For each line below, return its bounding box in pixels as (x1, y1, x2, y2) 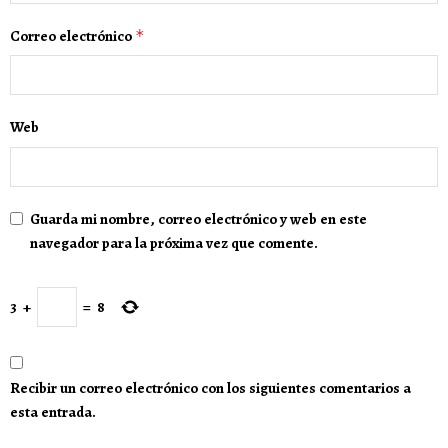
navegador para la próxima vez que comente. (30, 232, 318, 253)
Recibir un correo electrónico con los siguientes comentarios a (10, 378, 411, 399)
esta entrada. (10, 402, 96, 423)
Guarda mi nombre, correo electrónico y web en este (30, 208, 367, 229)
